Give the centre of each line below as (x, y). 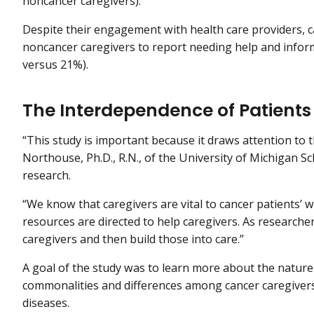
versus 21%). (55, 65)
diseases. (46, 302)
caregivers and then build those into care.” (133, 239)
